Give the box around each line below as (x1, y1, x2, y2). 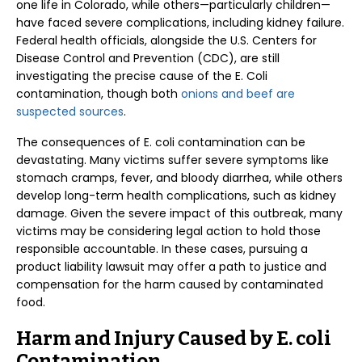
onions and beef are (181, 86, 295, 102)
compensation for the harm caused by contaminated (16, 276, 323, 293)
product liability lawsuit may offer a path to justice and (16, 259, 326, 275)
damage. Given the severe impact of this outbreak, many (16, 205, 343, 221)
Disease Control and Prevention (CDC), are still (16, 50, 280, 66)
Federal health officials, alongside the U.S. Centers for (16, 32, 317, 48)
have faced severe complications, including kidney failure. (16, 15, 344, 31)
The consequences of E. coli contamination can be (16, 134, 305, 150)
